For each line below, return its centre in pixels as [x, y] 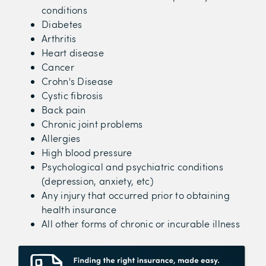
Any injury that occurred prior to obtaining [136, 195]
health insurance [79, 209]
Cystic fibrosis [72, 95]
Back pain [64, 109]
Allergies [61, 138]
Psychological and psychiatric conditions [132, 166]
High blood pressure [87, 152]
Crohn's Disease [77, 81]
